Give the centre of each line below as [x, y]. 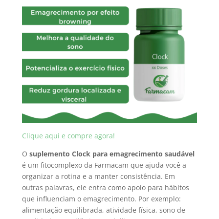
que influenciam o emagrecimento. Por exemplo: [101, 199]
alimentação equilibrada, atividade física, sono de [103, 210]
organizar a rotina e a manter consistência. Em [98, 176]
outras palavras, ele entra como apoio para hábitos [105, 188]
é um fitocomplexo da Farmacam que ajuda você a [104, 165]
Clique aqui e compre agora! [68, 136]
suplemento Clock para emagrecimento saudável [112, 154]
